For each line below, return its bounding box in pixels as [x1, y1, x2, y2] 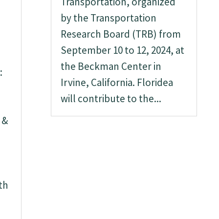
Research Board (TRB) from [61, 27, 181, 41]
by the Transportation [61, 11, 157, 24]
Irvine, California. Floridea [61, 76, 174, 89]
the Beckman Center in [61, 60, 162, 73]
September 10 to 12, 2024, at [61, 44, 185, 57]
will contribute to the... [61, 92, 162, 105]
